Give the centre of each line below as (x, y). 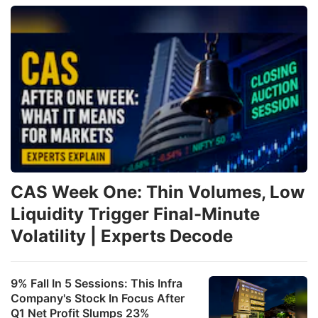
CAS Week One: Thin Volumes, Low (158, 192)
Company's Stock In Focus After (98, 298)
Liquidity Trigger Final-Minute (135, 214)
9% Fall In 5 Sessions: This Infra (97, 284)
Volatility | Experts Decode (122, 236)
